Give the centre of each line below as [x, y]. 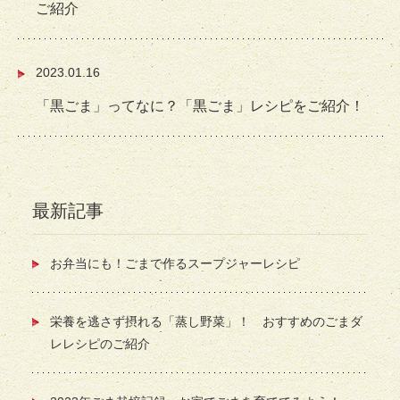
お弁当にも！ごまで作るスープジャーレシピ [175, 263]
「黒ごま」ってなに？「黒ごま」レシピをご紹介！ [200, 106]
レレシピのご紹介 [100, 344]
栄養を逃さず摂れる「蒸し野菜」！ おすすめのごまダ [206, 321]
